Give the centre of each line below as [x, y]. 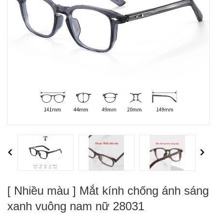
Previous [16, 153]
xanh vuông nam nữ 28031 [76, 206]
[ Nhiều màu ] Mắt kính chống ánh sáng [108, 190]
